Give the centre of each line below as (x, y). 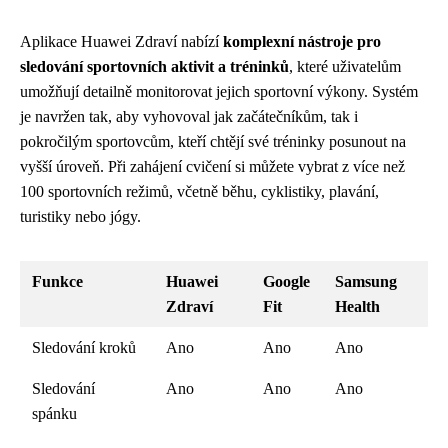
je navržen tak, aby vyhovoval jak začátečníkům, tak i (189, 116)
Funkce (57, 281)
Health (357, 306)
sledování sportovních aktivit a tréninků (154, 66)
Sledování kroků (84, 347)
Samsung (366, 281)
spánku (54, 413)
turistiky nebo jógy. (80, 216)
